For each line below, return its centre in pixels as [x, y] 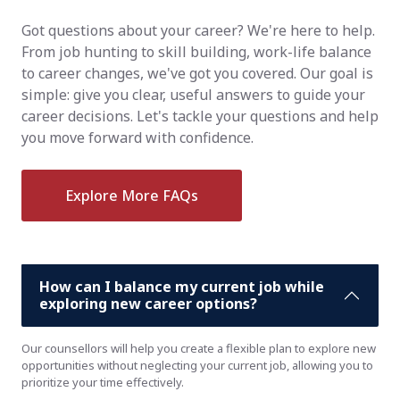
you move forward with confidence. [137, 137]
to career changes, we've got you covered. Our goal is [197, 73]
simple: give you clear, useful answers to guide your [193, 94]
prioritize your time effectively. [103, 382]
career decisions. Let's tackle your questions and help [200, 116]
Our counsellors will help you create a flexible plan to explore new [199, 348]
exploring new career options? [148, 303]
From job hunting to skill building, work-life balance [196, 51]
